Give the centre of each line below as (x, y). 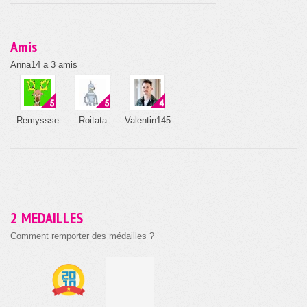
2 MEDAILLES (47, 218)
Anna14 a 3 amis (44, 65)
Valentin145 (147, 121)
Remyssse (38, 121)
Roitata (93, 121)
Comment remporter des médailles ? (82, 236)
